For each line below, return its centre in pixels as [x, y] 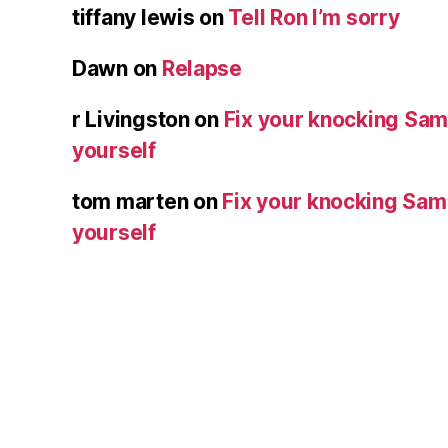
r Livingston [131, 119]
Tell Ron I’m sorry [314, 17]
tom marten [130, 201]
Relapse [201, 68]
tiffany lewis [133, 17]
